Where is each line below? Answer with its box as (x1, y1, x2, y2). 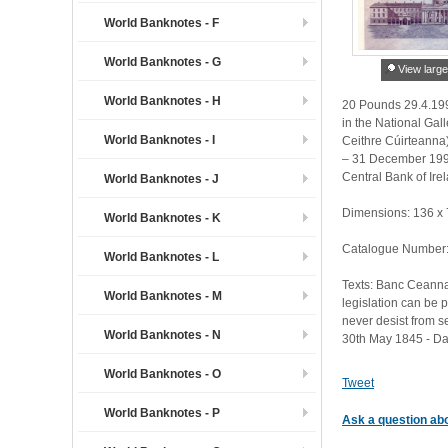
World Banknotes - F (104, 16, 219, 30)
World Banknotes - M (104, 289, 222, 303)
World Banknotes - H (104, 94, 221, 108)
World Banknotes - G (104, 55, 221, 69)
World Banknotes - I (104, 133, 215, 147)
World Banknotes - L (104, 250, 219, 264)
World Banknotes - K (104, 211, 221, 225)
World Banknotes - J (104, 172, 219, 186)
